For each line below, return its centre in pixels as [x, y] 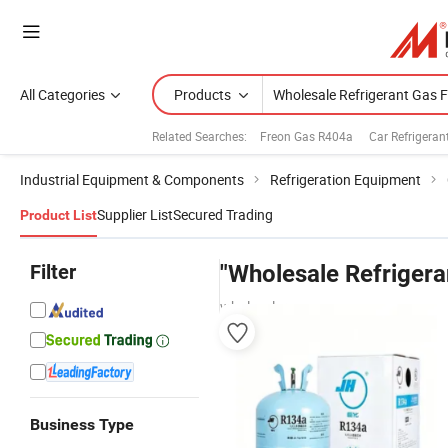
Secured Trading [223, 214]
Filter [53, 272]
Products [202, 94]
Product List [58, 215]
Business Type [82, 424]
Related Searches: [199, 135]
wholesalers [257, 306]
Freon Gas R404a [306, 135]
